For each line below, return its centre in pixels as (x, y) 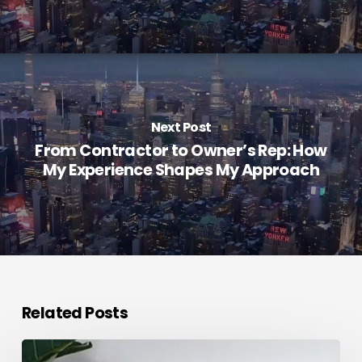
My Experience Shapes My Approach (181, 170)
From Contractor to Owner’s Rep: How (181, 151)
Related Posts (75, 313)
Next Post (181, 128)
